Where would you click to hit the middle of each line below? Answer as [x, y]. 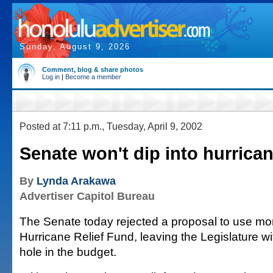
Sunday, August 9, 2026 [75, 47]
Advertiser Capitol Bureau [87, 196]
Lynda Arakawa [76, 181]
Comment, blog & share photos [93, 69]
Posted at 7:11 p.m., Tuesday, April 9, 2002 [111, 126]
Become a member [93, 77]
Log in [51, 77]
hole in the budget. [68, 252]
